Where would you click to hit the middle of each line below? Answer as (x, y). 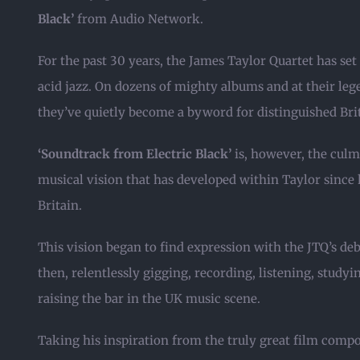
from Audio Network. (139, 19)
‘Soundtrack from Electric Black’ (135, 154)
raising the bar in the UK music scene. (149, 299)
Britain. (60, 205)
